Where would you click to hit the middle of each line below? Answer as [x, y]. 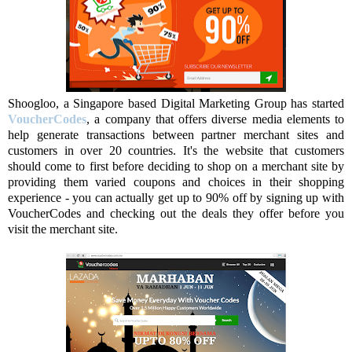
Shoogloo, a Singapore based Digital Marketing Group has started [176, 104]
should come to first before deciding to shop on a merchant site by [176, 167]
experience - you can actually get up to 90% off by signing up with [176, 198]
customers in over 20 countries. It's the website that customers [176, 151]
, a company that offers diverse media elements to [215, 119]
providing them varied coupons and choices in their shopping [176, 182]
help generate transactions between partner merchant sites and [176, 135]
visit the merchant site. [63, 229]
